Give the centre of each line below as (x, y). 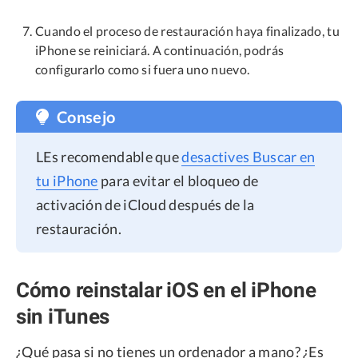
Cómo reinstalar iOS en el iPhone (166, 290)
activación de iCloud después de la (145, 205)
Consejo (86, 117)
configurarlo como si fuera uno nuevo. (143, 70)
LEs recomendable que (109, 157)
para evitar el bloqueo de (178, 181)
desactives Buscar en (249, 157)
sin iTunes (63, 316)
